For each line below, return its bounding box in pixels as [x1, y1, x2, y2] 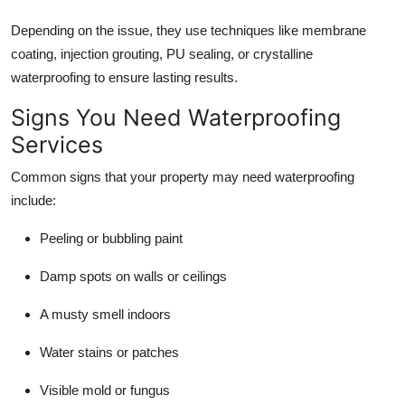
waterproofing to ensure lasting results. [11, 70, 238, 86]
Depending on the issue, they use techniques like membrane [11, 23, 366, 39]
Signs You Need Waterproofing [11, 104, 341, 132]
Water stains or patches [40, 344, 179, 361]
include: [11, 193, 56, 209]
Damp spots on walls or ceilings [40, 268, 227, 285]
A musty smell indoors [40, 306, 171, 323]
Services [11, 131, 103, 159]
